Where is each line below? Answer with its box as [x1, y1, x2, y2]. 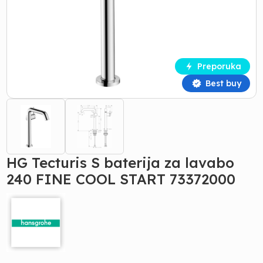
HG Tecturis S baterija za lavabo [6, 154, 235, 171]
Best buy [205, 78, 241, 89]
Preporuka [197, 61, 241, 72]
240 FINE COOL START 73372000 [6, 170, 236, 188]
